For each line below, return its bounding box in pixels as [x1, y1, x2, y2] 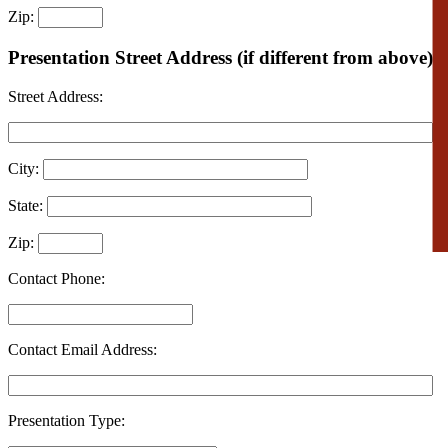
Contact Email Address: [8, 340, 157, 358]
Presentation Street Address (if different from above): [8, 47, 439, 69]
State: [8, 196, 47, 214]
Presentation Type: [8, 411, 125, 429]
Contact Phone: [8, 269, 105, 287]
